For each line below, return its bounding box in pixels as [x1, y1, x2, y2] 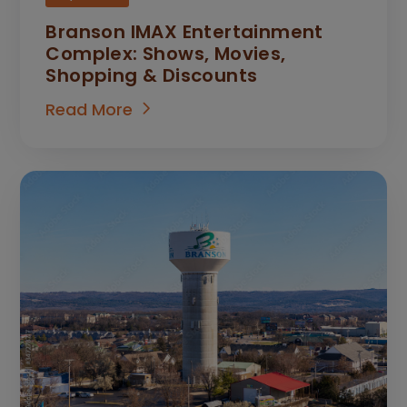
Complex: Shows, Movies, [45, 40, 286, 66]
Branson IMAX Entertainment [45, 18, 323, 45]
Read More [45, 97, 134, 121]
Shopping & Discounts [45, 62, 258, 88]
